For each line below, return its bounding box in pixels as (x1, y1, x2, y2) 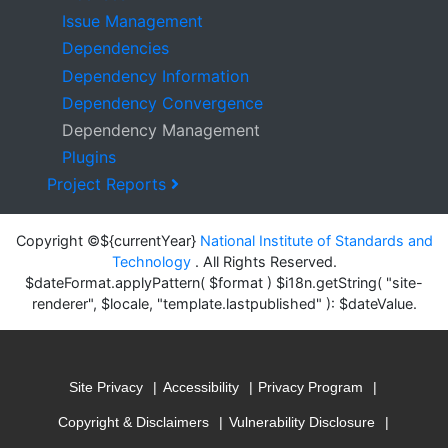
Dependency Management (62, 120, 260, 141)
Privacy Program (258, 379, 364, 395)
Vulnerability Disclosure (228, 414, 375, 430)
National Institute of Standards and (199, 232, 433, 249)
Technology (111, 253, 191, 270)
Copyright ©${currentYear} (15, 232, 200, 249)
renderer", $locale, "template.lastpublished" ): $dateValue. (31, 295, 417, 312)
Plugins (62, 147, 116, 168)
